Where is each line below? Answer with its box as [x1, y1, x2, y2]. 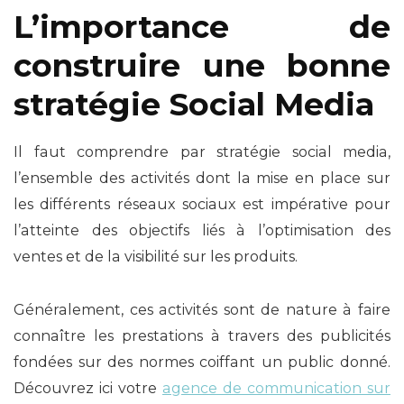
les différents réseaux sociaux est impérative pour [14, 195, 390, 213]
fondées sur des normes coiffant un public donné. [14, 353, 390, 371]
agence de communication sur [162, 379, 390, 397]
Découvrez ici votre [14, 379, 162, 397]
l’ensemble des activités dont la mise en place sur [14, 169, 390, 187]
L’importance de [14, 6, 390, 46]
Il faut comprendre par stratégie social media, [14, 142, 390, 161]
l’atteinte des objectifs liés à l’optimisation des [14, 221, 390, 239]
